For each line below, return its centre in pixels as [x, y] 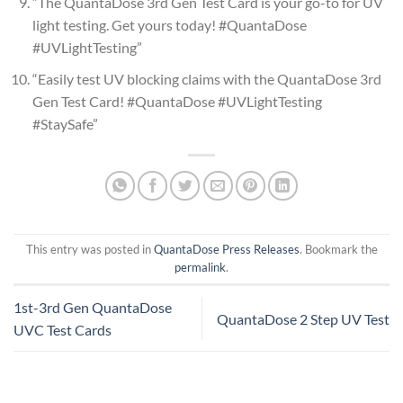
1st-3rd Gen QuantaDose [93, 308]
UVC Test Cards [63, 330]
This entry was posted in [90, 250]
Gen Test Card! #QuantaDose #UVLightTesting [177, 101]
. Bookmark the [338, 250]
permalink [200, 268]
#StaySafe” [65, 123]
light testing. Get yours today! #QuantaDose [169, 25]
